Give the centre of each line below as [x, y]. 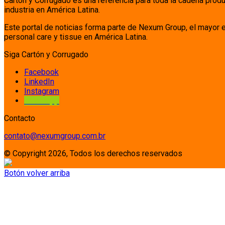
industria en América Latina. [52, 10]
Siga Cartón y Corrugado [46, 54]
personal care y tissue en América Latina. [76, 37]
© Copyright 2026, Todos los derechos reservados [93, 153]
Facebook [41, 72]
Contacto [20, 118]
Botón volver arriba [37, 173]
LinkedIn [39, 81]
